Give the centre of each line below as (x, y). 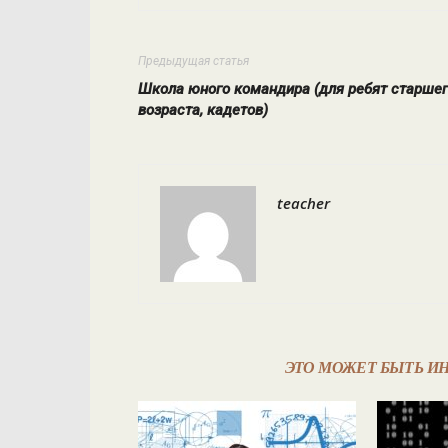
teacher (303, 203)
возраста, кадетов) (203, 110)
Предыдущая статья (193, 61)
